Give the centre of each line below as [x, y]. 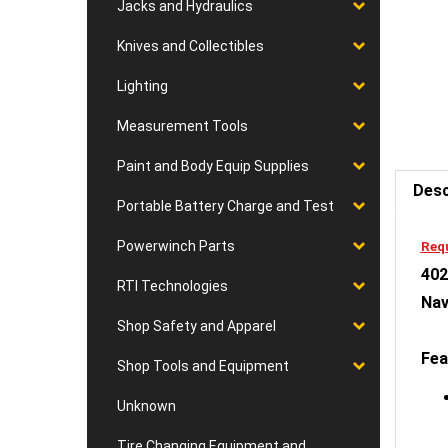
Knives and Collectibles [190, 46]
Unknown [146, 406]
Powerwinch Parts [176, 246]
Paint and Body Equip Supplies [213, 166]
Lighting [142, 86]
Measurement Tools [182, 126]
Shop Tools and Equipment [203, 366]
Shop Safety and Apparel [196, 326]
